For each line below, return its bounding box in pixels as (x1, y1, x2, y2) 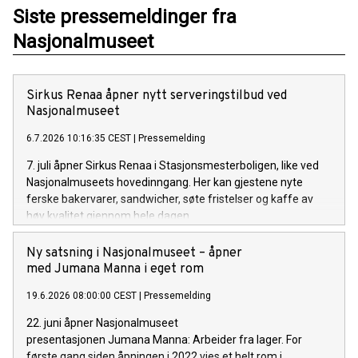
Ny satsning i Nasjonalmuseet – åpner (26, 245, 242, 261)
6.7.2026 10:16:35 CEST (26, 132, 131, 144)
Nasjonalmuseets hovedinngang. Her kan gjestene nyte (26, 175, 303, 189)
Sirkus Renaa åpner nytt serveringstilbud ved (26, 87, 287, 104)
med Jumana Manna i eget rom (26, 261, 204, 277)
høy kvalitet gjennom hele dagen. (26, 209, 192, 222)
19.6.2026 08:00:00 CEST (26, 289, 137, 301)
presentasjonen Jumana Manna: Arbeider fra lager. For (26, 332, 302, 346)
